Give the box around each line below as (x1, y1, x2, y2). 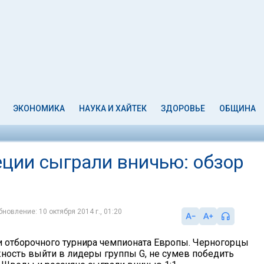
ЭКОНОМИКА (13, 104, 65, 113)
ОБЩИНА (219, 104, 256, 113)
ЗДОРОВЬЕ (160, 104, 205, 113)
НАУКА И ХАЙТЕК (79, 104, 147, 113)
